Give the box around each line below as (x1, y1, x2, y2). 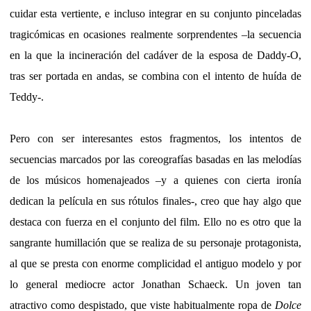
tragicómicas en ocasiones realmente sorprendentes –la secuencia (10, 28, 301, 40)
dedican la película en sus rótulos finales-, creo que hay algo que (10, 194, 301, 207)
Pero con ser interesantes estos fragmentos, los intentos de (10, 132, 301, 144)
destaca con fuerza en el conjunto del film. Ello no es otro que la (10, 215, 301, 228)
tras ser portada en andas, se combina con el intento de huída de (10, 69, 301, 82)
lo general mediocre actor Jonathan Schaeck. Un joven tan (10, 278, 301, 290)
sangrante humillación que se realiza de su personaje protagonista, (10, 236, 301, 249)
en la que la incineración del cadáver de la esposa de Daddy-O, (10, 49, 301, 61)
